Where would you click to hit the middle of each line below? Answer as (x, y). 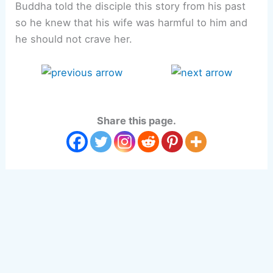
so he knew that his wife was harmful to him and (132, 23)
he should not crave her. (74, 39)
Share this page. (136, 121)
